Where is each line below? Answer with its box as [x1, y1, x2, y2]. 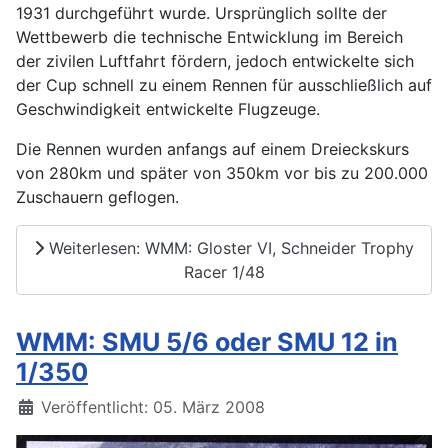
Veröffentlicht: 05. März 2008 [41, 396, 265, 417]
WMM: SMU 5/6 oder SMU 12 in [16, 326, 398, 357]
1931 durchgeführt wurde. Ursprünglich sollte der [16, 3, 387, 24]
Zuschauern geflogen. [16, 187, 179, 208]
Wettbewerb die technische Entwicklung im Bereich [16, 27, 403, 48]
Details [15, 395, 69, 416]
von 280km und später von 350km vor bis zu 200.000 [16, 163, 428, 184]
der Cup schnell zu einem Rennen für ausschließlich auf [16, 75, 432, 96]
